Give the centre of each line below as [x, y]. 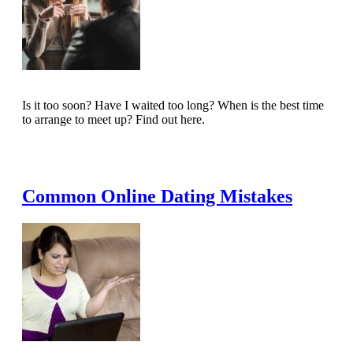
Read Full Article [76, 154]
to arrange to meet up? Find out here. [113, 119]
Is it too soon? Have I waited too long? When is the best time [173, 105]
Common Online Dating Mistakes [157, 196]
